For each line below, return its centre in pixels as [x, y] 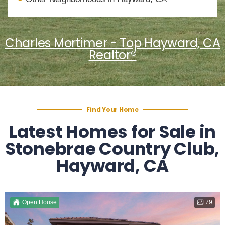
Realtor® [113, 55]
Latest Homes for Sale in [113, 131]
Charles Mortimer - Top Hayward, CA [113, 43]
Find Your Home [113, 109]
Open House [39, 202]
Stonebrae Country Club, [113, 148]
